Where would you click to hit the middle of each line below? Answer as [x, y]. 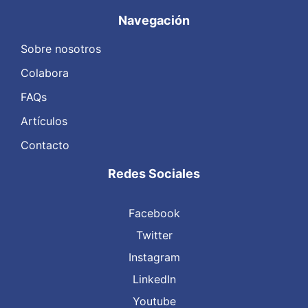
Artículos [44, 121]
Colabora [45, 73]
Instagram [154, 257]
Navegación [154, 21]
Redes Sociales [154, 174]
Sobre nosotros [61, 49]
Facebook [154, 213]
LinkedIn [154, 279]
